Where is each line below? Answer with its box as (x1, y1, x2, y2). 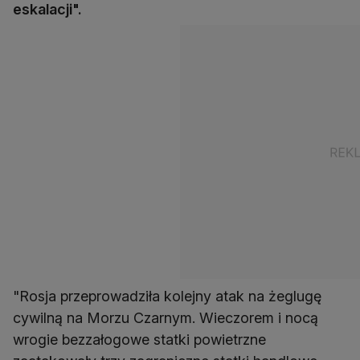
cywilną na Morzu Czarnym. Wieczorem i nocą (13, 309, 318, 327)
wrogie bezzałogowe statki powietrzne (13, 331, 266, 349)
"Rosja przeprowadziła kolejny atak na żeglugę (13, 288, 321, 305)
